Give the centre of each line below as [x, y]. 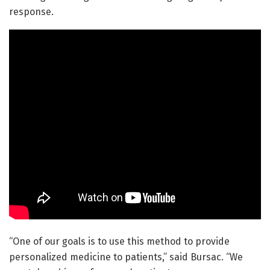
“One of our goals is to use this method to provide [119, 242]
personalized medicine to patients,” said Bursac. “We [126, 257]
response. [31, 12]
